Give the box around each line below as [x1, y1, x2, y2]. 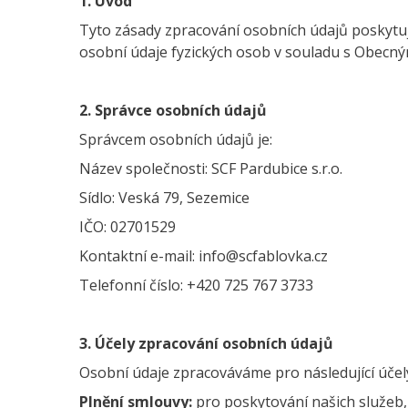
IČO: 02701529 [79, 217, 176, 237]
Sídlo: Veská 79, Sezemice [79, 188, 250, 208]
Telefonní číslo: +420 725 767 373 [79, 275, 305, 295]
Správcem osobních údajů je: [79, 129, 276, 149]
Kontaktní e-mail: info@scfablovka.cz [79, 246, 328, 266]
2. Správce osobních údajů [79, 100, 267, 120]
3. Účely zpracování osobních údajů [79, 333, 333, 353]
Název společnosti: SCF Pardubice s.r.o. [79, 158, 342, 178]
